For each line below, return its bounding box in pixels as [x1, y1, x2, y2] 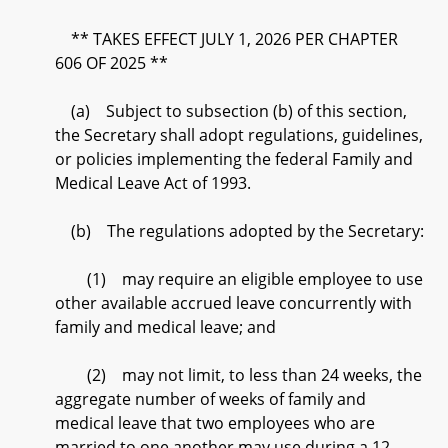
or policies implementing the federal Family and [55, 148, 413, 170]
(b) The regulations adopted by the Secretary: [55, 220, 424, 242]
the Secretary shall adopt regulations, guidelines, [55, 124, 423, 146]
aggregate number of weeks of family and [55, 388, 366, 410]
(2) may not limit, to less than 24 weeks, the [55, 364, 422, 386]
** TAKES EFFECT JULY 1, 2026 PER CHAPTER [55, 28, 398, 50]
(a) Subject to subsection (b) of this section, [55, 100, 407, 122]
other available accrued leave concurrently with [55, 292, 412, 314]
